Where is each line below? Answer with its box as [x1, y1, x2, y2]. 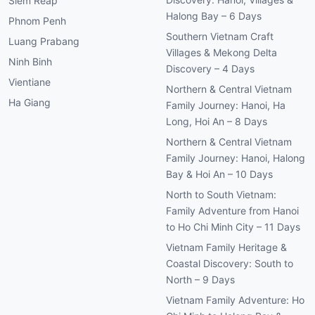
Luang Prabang [8, 35, 79, 48]
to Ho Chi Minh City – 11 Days [166, 221, 300, 233]
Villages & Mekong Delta [166, 46, 277, 59]
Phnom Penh [8, 15, 66, 27]
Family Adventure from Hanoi [166, 205, 299, 217]
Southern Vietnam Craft [166, 30, 274, 43]
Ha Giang [8, 96, 51, 109]
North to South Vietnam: [166, 188, 276, 201]
